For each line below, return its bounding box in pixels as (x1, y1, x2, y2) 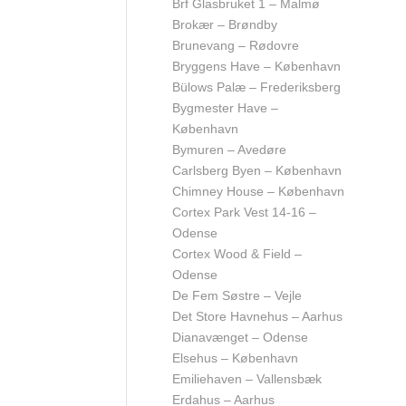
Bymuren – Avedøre (172, 142, 286, 157)
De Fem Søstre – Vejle (172, 288, 302, 303)
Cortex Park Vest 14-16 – (172, 205, 316, 219)
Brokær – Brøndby (172, 17, 277, 32)
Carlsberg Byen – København (172, 163, 342, 178)
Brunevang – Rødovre (172, 38, 299, 53)
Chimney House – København (172, 184, 344, 198)
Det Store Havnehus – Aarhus (172, 309, 343, 324)
